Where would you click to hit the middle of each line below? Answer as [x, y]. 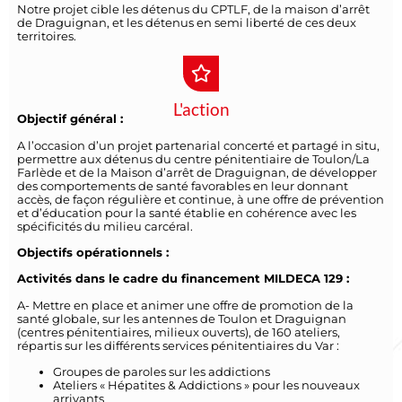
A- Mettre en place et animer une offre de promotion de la [185, 305]
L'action [201, 109]
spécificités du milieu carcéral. [105, 226]
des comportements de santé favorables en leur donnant [182, 186]
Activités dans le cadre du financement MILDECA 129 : [183, 279]
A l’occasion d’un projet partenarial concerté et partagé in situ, [198, 145]
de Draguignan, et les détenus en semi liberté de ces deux [186, 23]
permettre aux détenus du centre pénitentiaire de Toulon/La [193, 159]
